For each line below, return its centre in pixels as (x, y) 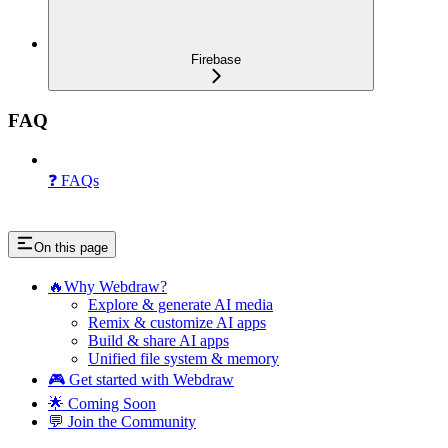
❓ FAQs (73, 180)
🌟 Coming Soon (102, 404)
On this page (71, 248)
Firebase (216, 60)
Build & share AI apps (158, 341)
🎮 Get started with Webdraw (141, 380)
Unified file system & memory (183, 359)
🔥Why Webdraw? (107, 287)
